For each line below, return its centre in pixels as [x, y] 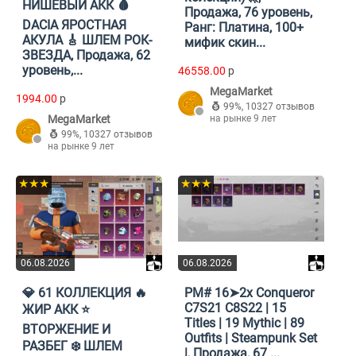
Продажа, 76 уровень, [248, 13]
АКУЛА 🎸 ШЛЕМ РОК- [87, 41]
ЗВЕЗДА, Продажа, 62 [86, 56]
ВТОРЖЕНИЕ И [66, 330]
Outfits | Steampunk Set [251, 339]
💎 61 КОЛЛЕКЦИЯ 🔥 [85, 293]
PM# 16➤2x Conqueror [249, 293]
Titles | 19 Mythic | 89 [244, 323]
